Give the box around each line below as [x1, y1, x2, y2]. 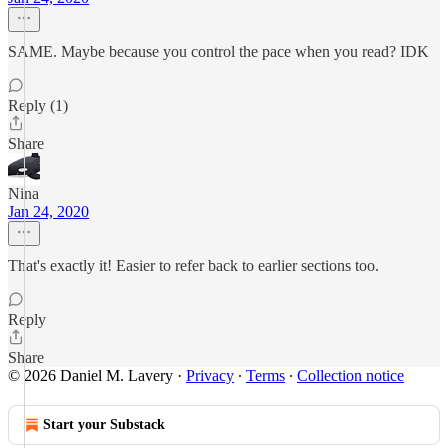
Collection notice [297, 367, 404, 384]
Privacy [186, 367, 234, 384]
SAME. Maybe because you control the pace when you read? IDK [8, 43, 429, 60]
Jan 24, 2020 [8, 203, 89, 220]
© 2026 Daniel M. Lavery [8, 367, 173, 384]
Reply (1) [8, 97, 68, 114]
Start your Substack [43, 417, 165, 432]
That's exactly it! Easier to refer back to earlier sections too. [8, 257, 379, 274]
